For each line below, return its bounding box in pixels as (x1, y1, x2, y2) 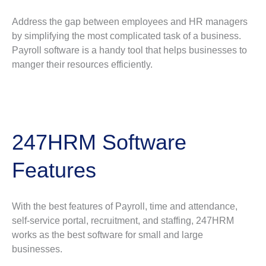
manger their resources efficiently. (12, 59, 153, 69)
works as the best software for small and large (12, 230, 203, 240)
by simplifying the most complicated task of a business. (12, 30, 241, 41)
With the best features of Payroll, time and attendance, (12, 201, 237, 212)
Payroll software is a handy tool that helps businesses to (12, 45, 247, 55)
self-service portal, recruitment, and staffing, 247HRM (12, 216, 234, 226)
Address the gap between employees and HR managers (12, 16, 248, 27)
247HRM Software (12, 130, 186, 155)
